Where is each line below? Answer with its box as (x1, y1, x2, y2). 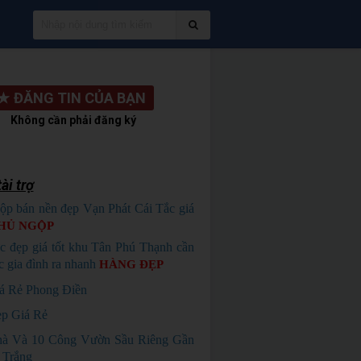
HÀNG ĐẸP (98, 258, 164, 271)
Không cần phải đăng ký (10, 114, 137, 127)
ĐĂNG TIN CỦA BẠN (14, 89, 147, 106)
